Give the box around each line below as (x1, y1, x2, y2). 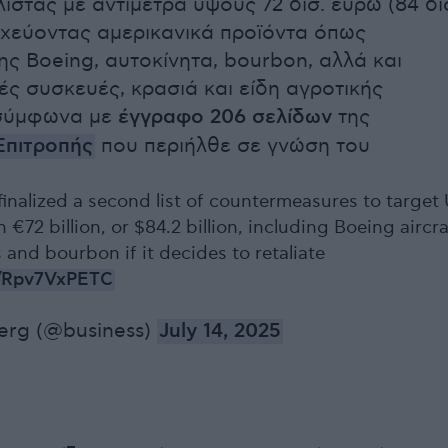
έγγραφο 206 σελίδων (118, 105, 332, 130)
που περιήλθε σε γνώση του (95, 134, 370, 158)
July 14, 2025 (159, 319, 281, 344)
